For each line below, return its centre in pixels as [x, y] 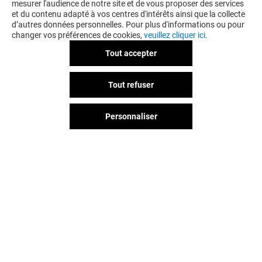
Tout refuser [131, 85]
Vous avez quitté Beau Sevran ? [131, 206]
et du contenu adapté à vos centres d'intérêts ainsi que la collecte [128, 14]
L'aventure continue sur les [131, 223]
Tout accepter [131, 53]
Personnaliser [131, 116]
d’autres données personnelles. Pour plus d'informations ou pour [128, 25]
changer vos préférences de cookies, [78, 35]
